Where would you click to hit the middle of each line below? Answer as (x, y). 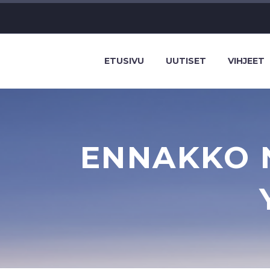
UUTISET (186, 61)
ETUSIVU (124, 61)
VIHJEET (246, 61)
